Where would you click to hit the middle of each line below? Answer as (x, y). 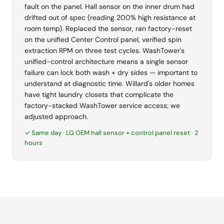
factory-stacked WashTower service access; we (102, 106)
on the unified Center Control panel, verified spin (103, 40)
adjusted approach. (56, 117)
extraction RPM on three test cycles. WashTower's (104, 51)
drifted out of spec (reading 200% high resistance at (110, 18)
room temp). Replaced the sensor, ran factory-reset (108, 29)
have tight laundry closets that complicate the (99, 95)
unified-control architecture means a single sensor (106, 62)
